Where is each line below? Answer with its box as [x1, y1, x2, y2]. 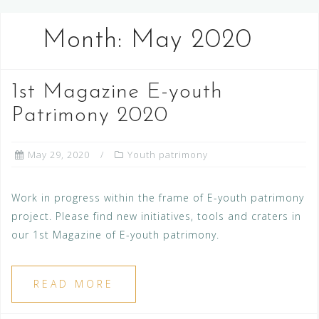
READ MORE [33, 277, 114, 291]
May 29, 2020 [28, 148, 90, 162]
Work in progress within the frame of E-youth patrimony [11, 191, 304, 205]
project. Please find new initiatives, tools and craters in [11, 209, 301, 224]
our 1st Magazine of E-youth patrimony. [11, 228, 219, 242]
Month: [43, 28, 131, 54]
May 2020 [131, 28, 252, 54]
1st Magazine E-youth [11, 81, 223, 104]
